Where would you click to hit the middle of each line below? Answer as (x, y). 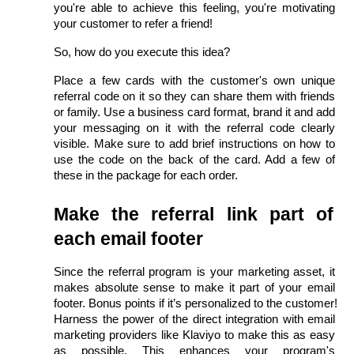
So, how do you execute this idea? (142, 52)
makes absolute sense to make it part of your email (194, 287)
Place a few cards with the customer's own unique (194, 80)
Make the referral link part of (194, 214)
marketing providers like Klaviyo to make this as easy (194, 335)
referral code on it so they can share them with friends (194, 96)
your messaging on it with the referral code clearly (194, 128)
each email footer (128, 238)
